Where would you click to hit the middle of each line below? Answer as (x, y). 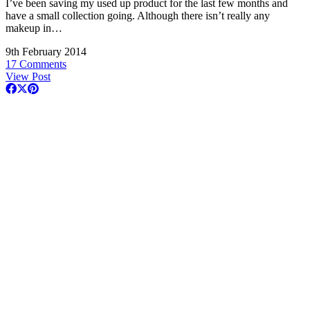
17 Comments (36, 64)
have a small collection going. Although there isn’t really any (138, 16)
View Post (28, 77)
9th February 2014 (46, 52)
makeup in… (34, 28)
